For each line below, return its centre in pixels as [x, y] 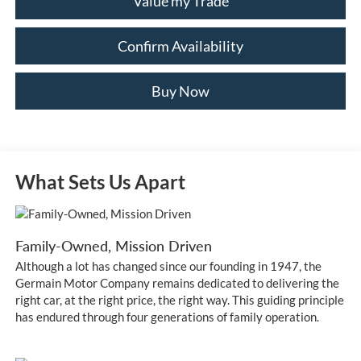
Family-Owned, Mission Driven [113, 245]
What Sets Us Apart [100, 181]
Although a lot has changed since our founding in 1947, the [168, 266]
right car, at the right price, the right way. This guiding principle [179, 299]
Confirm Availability [180, 46]
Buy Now [180, 91]
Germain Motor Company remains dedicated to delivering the [177, 282]
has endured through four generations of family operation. [167, 316]
